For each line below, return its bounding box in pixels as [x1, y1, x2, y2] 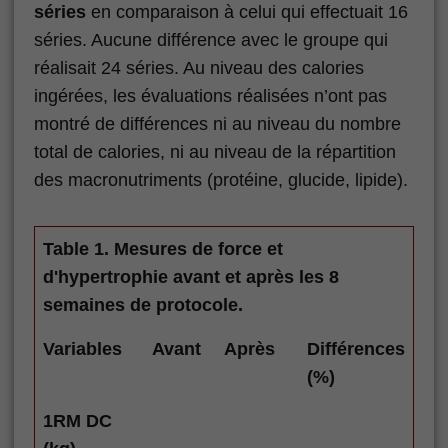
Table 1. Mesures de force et [43, 239, 283, 260]
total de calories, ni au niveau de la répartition [34, 142, 396, 163]
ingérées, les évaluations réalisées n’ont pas [34, 86, 387, 107]
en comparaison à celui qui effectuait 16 [86, 2, 408, 23]
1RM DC [43, 411, 112, 432]
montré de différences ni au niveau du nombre [34, 114, 401, 135]
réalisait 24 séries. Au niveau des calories [34, 58, 364, 79]
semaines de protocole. [43, 295, 243, 316]
